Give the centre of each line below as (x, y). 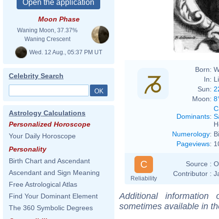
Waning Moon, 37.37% (47, 30)
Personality (28, 149)
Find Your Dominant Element (53, 196)
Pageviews (193, 143)
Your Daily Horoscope (42, 136)
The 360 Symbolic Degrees (51, 208)
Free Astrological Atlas (43, 184)
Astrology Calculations (47, 113)
